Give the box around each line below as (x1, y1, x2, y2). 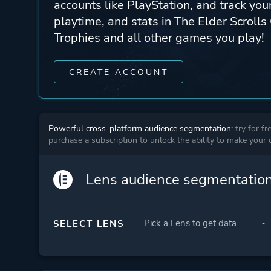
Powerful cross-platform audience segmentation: (48, 122, 235, 134)
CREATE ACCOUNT (68, 66, 168, 78)
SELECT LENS (53, 217, 124, 230)
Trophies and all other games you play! (53, 29, 264, 46)
